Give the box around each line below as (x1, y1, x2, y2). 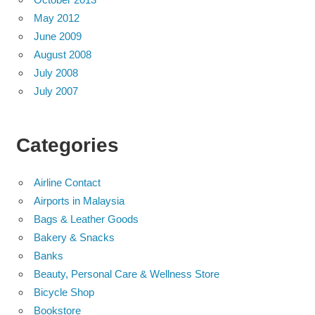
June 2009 (34, 30, 82, 43)
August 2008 (34, 49, 91, 61)
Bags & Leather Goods (34, 212, 139, 225)
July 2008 (34, 67, 78, 79)
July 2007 (34, 85, 78, 98)
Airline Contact (34, 176, 101, 188)
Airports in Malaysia (34, 194, 124, 207)
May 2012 (34, 12, 79, 25)
